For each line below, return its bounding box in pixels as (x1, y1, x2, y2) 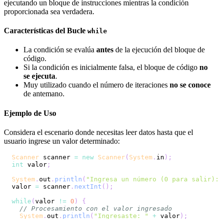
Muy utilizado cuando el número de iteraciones (23, 81, 170, 89)
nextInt (74, 182, 102, 190)
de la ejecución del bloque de (113, 45, 205, 54)
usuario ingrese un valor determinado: (4, 136, 120, 145)
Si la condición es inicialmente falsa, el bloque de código (23, 63, 199, 72)
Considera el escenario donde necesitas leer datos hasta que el (4, 128, 193, 136)
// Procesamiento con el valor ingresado (20, 204, 172, 212)
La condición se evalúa (23, 45, 96, 54)
